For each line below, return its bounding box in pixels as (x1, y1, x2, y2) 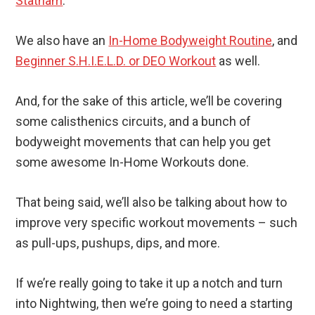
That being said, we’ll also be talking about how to (15, 195, 288, 210)
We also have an (15, 33, 109, 49)
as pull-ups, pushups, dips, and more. (15, 236, 221, 251)
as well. (216, 53, 261, 69)
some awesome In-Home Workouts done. (15, 155, 250, 170)
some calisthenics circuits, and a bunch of (15, 114, 252, 129)
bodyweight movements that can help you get (15, 134, 271, 150)
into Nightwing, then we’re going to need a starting (15, 296, 293, 311)
